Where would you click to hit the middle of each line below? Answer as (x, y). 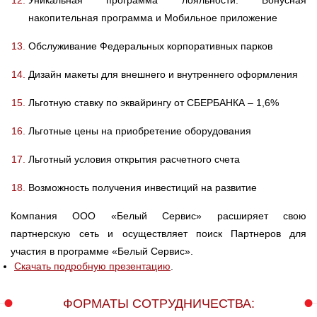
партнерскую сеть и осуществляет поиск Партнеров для (158, 233)
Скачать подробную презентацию (92, 266)
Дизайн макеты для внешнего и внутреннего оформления (163, 74)
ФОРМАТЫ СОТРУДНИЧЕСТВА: (158, 303)
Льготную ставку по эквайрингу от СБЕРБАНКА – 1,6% (154, 102)
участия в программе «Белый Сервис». (102, 251)
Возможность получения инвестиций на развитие (143, 187)
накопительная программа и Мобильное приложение (153, 17)
